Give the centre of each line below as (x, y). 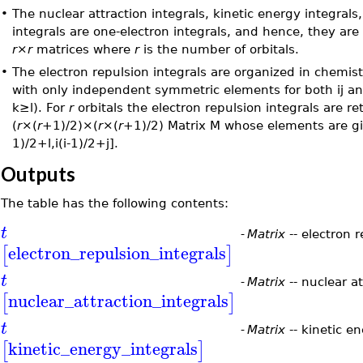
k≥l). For (40, 107)
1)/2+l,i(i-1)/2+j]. (65, 143)
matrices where (83, 49)
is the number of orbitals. (219, 49)
